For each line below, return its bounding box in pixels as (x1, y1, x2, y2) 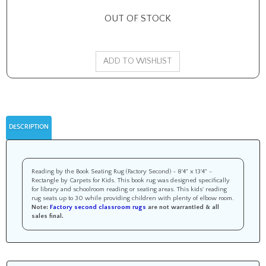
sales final (31, 213, 62, 220)
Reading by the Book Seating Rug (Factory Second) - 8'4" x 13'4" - (31, 168, 212, 175)
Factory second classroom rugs (50, 204, 146, 211)
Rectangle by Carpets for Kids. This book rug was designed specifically (31, 177, 230, 184)
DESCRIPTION (9, 124, 49, 131)
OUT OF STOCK (104, 13, 171, 24)
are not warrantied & (146, 204, 212, 211)
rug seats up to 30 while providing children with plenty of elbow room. (31, 195, 234, 202)
